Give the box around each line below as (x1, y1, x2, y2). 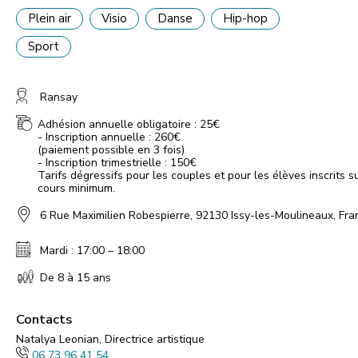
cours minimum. (37, 180, 115, 196)
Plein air (28, 10, 71, 26)
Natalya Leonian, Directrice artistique (16, 331, 205, 347)
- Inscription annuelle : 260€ (37, 129, 181, 145)
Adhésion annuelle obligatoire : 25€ (37, 116, 220, 132)
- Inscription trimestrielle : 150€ (37, 154, 197, 170)
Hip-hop (223, 10, 268, 26)
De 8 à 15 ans (40, 269, 111, 285)
